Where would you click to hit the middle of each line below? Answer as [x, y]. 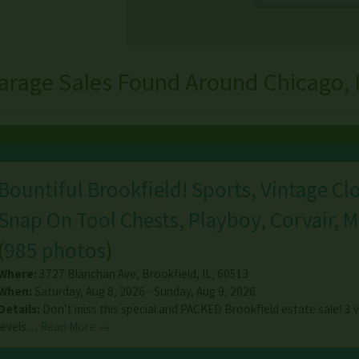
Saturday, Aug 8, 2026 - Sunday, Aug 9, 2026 [143, 292]
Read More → [75, 327]
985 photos [54, 250]
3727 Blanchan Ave [87, 274]
